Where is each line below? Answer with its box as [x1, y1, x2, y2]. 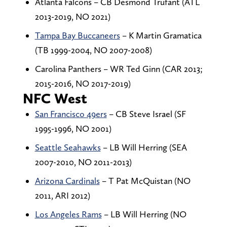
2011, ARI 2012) [34, 190, 90, 201]
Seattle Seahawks [34, 142, 101, 153]
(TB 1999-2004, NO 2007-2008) [34, 45, 152, 56]
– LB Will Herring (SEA [100, 142, 187, 153]
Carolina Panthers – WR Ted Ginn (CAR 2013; [34, 63, 203, 74]
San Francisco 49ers [34, 108, 107, 120]
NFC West [22, 90, 87, 107]
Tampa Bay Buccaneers [34, 30, 120, 41]
